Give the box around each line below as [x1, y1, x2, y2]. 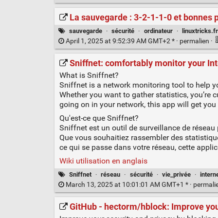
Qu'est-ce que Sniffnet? [59, 113, 139, 123]
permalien [179, 37, 211, 46]
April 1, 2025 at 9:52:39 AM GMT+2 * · [64, 37, 180, 46]
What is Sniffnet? [59, 71, 119, 80]
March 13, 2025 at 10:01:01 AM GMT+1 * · [64, 181, 193, 189]
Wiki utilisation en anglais [59, 156, 147, 166]
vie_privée [162, 171, 191, 179]
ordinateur [144, 27, 173, 35]
